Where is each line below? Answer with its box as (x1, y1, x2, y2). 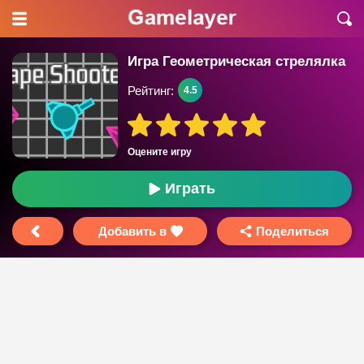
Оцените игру (128, 146, 192, 158)
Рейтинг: (128, 83, 174, 97)
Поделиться (256, 224, 330, 238)
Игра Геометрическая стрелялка (128, 54, 345, 69)
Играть (165, 180, 215, 197)
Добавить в (97, 224, 167, 238)
